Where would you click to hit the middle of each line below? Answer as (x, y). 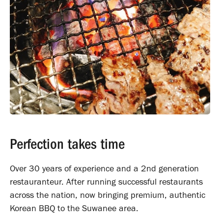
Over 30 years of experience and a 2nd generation (104, 168)
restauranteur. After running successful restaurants (106, 181)
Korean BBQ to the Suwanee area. (74, 208)
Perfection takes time (67, 144)
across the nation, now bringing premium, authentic (108, 195)
